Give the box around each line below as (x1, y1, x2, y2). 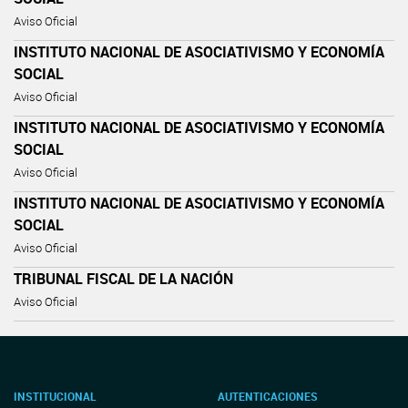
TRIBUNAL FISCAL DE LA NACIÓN (14, 268, 233, 289)
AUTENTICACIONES (218, 389, 318, 403)
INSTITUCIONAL (14, 389, 97, 403)
